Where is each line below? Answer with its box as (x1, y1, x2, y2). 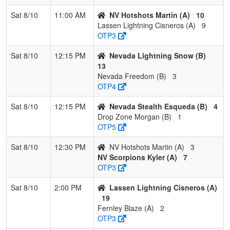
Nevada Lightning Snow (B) (109, 50, 206, 61)
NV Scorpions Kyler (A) (98, 151, 177, 162)
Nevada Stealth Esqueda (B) (109, 101, 207, 111)
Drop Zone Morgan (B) (98, 111, 171, 122)
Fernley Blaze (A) (98, 202, 154, 213)
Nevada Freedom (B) (98, 70, 166, 81)
